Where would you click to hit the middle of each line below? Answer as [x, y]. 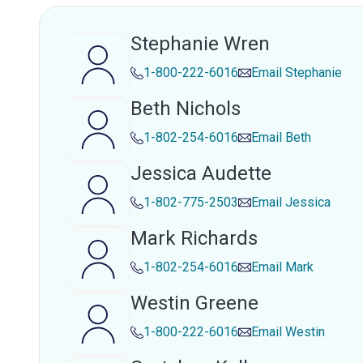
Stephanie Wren [200, 44]
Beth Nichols [186, 109]
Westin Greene [194, 303]
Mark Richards [194, 238]
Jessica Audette [201, 173]
